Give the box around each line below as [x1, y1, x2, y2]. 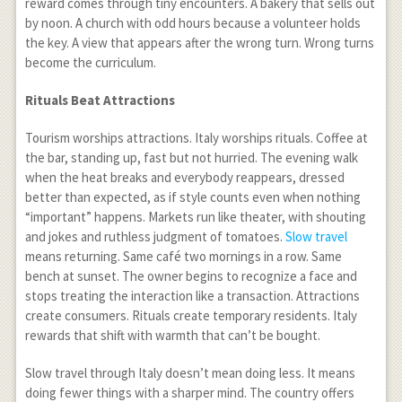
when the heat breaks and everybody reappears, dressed [24, 169, 345, 186]
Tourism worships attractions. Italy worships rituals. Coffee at [24, 129, 368, 146]
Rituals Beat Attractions [24, 92, 175, 109]
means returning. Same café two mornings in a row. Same [24, 248, 342, 265]
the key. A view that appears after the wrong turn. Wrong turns [24, 34, 374, 51]
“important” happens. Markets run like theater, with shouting [24, 208, 366, 225]
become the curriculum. [24, 54, 156, 71]
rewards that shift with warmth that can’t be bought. [24, 327, 320, 344]
